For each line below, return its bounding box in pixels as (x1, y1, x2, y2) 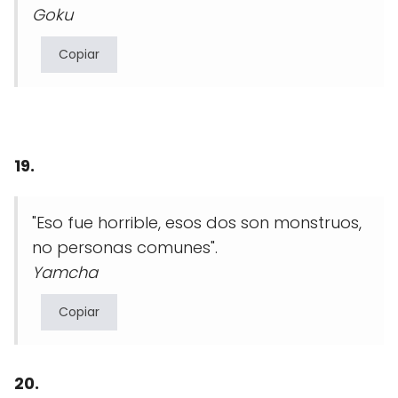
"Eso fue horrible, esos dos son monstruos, (32, 211, 362, 235)
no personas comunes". (32, 236, 222, 259)
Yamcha (32, 261, 98, 284)
